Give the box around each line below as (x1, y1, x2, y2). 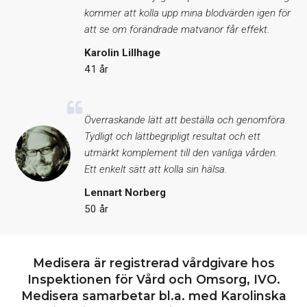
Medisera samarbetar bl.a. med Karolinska (21, 288, 286, 303)
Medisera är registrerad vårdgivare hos (32, 255, 275, 270)
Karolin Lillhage (84, 46, 161, 59)
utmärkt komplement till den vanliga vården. (84, 146, 279, 159)
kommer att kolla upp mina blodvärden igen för (84, 6, 291, 19)
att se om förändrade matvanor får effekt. (84, 23, 271, 36)
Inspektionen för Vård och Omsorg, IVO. (27, 271, 280, 286)
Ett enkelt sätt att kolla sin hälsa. (84, 162, 228, 175)
